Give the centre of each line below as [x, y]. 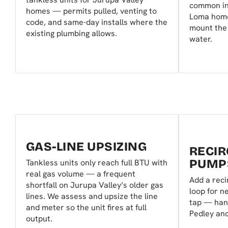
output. [39, 218]
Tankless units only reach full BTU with [97, 162]
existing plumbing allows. [72, 34]
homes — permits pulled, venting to [91, 11]
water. [201, 39]
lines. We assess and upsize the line [92, 196]
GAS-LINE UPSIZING [87, 146]
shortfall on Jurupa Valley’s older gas [95, 185]
